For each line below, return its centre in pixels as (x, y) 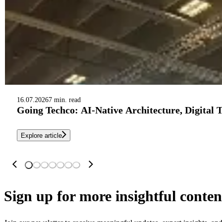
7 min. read (65, 100)
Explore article (41, 135)
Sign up (28, 196)
